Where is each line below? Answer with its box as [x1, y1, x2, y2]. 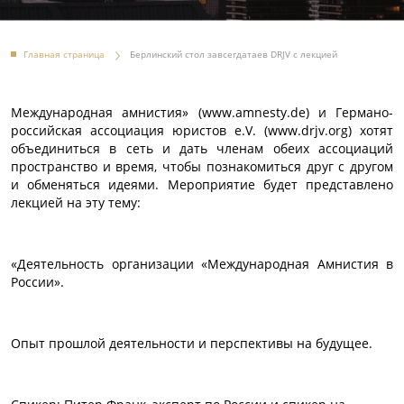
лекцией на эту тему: [11, 194, 141, 212]
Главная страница [23, 48, 105, 61]
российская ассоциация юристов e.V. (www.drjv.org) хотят [11, 122, 393, 140]
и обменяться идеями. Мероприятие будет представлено [11, 176, 393, 194]
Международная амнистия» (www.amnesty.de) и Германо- [11, 104, 393, 122]
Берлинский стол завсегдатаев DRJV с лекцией [130, 48, 337, 61]
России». [11, 273, 64, 291]
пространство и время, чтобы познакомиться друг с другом [11, 158, 393, 176]
